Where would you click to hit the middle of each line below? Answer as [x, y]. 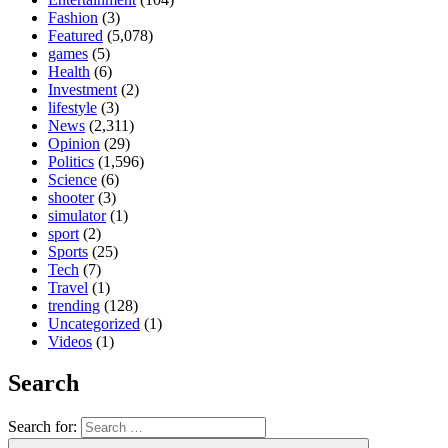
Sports [68, 251]
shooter [71, 197]
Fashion [73, 17]
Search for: [44, 427]
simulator [77, 215]
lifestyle [72, 107]
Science [72, 179]
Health [69, 71]
